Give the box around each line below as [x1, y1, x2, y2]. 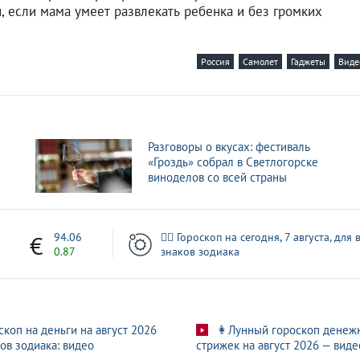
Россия [201, 55, 230, 67]
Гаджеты [291, 55, 325, 67]
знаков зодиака [160, 243, 239, 259]
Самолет [243, 55, 278, 67]
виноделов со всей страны [148, 169, 287, 185]
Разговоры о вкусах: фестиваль [148, 138, 310, 154]
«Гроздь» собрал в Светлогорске [148, 153, 318, 170]
